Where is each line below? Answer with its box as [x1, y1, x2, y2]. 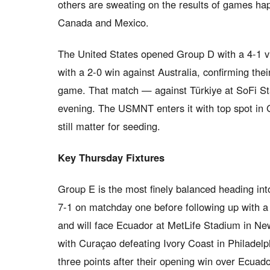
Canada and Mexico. [58, 15, 149, 30]
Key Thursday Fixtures [58, 150, 165, 165]
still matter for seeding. [58, 119, 160, 133]
